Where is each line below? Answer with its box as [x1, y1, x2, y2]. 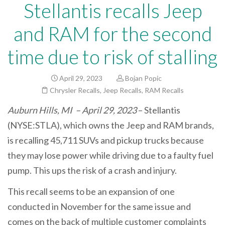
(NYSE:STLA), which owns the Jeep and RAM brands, [8, 120, 214, 131]
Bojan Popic [125, 74, 162, 82]
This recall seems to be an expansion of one [8, 185, 175, 197]
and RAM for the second [13, 22, 212, 45]
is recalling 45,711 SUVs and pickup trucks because [8, 135, 204, 146]
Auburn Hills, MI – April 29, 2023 [8, 104, 137, 116]
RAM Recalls [145, 86, 184, 94]
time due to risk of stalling [8, 45, 217, 68]
